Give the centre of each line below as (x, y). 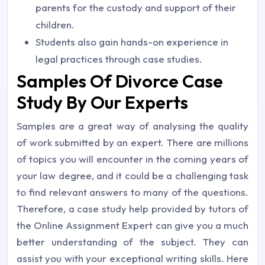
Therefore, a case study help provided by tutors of (132, 209)
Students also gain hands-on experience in (132, 42)
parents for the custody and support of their (136, 7)
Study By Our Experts (102, 102)
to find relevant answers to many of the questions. (132, 192)
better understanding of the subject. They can (132, 242)
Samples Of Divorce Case (120, 81)
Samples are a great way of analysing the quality (132, 126)
